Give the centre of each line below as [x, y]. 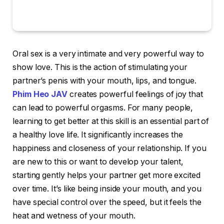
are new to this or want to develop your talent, [98, 161]
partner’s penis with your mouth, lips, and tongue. [105, 80]
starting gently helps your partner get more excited [106, 175]
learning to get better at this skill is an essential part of [111, 121]
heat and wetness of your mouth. [74, 215]
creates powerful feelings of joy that [135, 94]
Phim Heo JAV [40, 94]
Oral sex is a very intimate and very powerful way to [108, 53]
